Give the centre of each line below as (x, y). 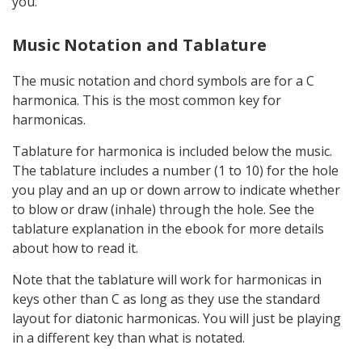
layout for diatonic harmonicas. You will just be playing (177, 318)
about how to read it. (75, 248)
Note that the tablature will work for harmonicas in (167, 279)
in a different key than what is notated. (128, 337)
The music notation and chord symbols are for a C (163, 80)
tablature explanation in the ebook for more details (168, 228)
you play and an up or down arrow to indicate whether (176, 189)
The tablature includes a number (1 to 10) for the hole (175, 170)
